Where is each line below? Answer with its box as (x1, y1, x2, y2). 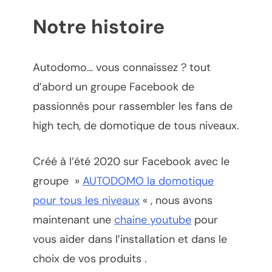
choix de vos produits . (33, 251, 147, 266)
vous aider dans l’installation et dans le (33, 231, 227, 246)
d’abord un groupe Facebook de (33, 79, 194, 94)
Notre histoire (33, 13, 165, 39)
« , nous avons (140, 192, 212, 208)
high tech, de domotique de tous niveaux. (33, 118, 239, 133)
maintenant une (33, 212, 114, 227)
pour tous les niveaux (33, 192, 140, 208)
